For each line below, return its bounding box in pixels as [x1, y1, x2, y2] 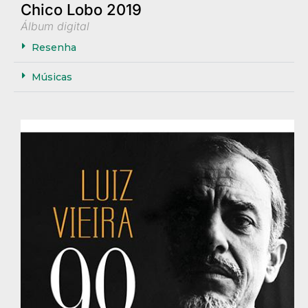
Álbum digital [21, 19, 89, 34]
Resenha [32, 41, 76, 54]
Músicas [32, 71, 72, 84]
